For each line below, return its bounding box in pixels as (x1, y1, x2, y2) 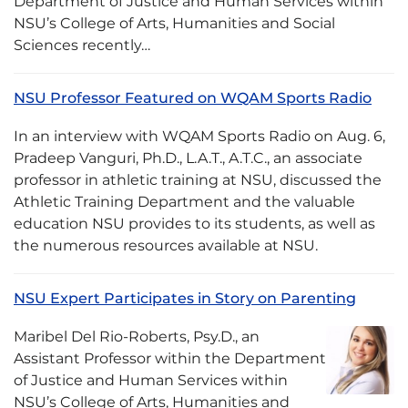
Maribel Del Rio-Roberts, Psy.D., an (14, 328, 260, 345)
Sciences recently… (14, 36, 150, 54)
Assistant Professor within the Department (14, 350, 326, 367)
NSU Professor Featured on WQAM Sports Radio (14, 89, 372, 107)
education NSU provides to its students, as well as (14, 215, 375, 232)
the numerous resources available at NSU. (14, 237, 325, 254)
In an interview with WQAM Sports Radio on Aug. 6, (14, 127, 385, 145)
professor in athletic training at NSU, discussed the (14, 171, 382, 189)
